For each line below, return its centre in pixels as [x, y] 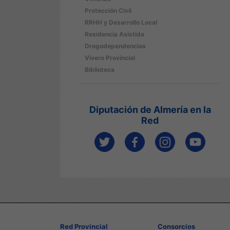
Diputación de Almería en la [150, 110]
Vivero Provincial [110, 58]
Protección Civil [108, 11]
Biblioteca [100, 70]
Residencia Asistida [114, 34]
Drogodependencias [115, 46]
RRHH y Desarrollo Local [121, 22]
